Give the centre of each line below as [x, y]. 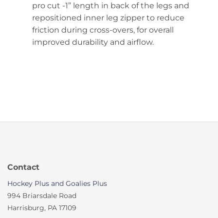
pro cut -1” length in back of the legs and [110, 6]
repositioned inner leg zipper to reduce [108, 18]
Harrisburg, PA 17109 [42, 208]
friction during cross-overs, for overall [103, 30]
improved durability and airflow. [93, 42]
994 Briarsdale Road [42, 195]
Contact [23, 167]
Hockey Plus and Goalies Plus [57, 183]
